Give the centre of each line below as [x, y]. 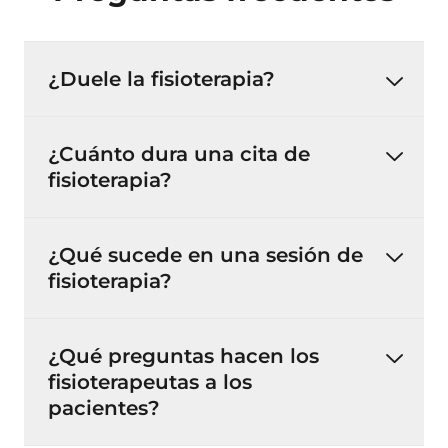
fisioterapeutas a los [150, 381]
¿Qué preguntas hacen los [183, 355]
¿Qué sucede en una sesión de [205, 254]
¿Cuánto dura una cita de [179, 153]
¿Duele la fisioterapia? [161, 78]
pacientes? [104, 407]
